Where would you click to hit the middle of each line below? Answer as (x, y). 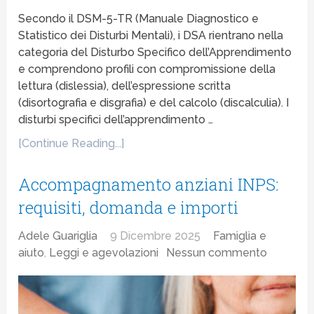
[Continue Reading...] (71, 143)
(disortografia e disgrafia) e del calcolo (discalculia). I (154, 102)
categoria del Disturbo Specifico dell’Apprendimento (155, 52)
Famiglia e (240, 235)
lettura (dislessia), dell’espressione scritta (125, 86)
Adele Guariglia (58, 235)
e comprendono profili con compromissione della (147, 69)
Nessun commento (217, 252)
